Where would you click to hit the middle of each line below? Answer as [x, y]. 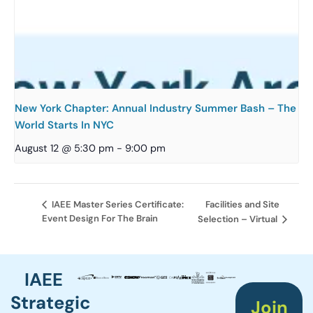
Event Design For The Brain [100, 219]
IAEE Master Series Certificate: [117, 205]
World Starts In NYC [64, 125]
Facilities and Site [243, 204]
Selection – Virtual [239, 219]
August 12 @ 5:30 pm [64, 148]
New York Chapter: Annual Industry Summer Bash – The [155, 108]
